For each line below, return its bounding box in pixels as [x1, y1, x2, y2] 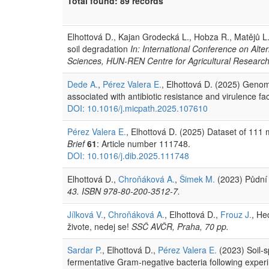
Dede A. [67, 77, 98, 90]
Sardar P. [67, 243, 102, 256]
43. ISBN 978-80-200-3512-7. [67, 184, 180, 197]
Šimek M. [180, 172, 215, 185]
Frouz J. [220, 208, 252, 220]
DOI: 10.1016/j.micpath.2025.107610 [67, 101, 208, 114]
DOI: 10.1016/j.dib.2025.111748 [67, 149, 189, 162]
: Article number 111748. [97, 137, 190, 150]
